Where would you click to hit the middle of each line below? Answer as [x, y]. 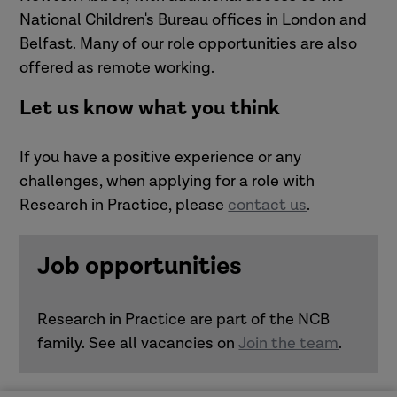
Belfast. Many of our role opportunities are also [189, 43]
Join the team [289, 343]
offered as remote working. [119, 67]
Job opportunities [140, 266]
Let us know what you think [155, 108]
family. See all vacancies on [138, 343]
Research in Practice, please [124, 205]
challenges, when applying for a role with [167, 181]
